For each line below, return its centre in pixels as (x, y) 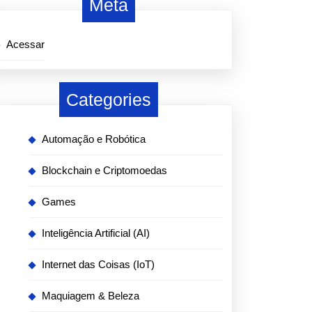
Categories (109, 100)
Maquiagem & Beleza (91, 296)
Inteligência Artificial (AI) (96, 233)
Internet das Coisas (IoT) (98, 264)
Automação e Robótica (94, 139)
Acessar (25, 44)
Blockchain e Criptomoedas (104, 170)
